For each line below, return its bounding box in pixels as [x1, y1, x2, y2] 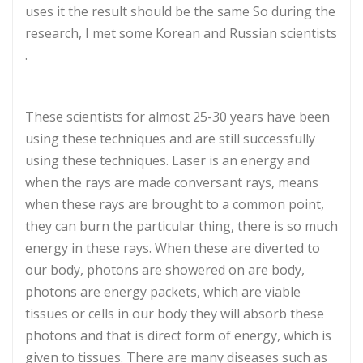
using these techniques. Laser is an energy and [25, 151, 310, 169]
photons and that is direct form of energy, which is [25, 326, 331, 344]
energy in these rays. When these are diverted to [25, 238, 320, 257]
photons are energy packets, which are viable [25, 282, 301, 301]
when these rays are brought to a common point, [25, 194, 324, 213]
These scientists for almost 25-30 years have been [25, 107, 330, 126]
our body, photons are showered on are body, [25, 260, 305, 279]
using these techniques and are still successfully [25, 129, 315, 147]
